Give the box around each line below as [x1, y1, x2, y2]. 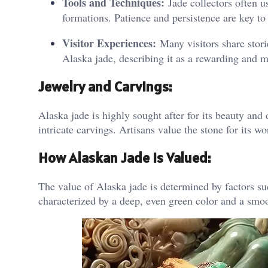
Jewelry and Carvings [38, 77, 169, 96]
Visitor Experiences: [62, 35, 156, 51]
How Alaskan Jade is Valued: [38, 148, 211, 167]
